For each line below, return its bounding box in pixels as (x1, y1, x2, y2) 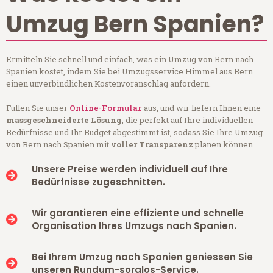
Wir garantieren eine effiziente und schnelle (31, 206, 244, 219)
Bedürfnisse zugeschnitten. (31, 175, 165, 188)
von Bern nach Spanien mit (6, 138, 111, 150)
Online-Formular (69, 102, 142, 113)
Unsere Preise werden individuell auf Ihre (31, 162, 228, 175)
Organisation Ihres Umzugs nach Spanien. (31, 219, 236, 232)
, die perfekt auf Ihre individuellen (122, 114, 253, 126)
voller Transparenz (111, 138, 193, 150)
